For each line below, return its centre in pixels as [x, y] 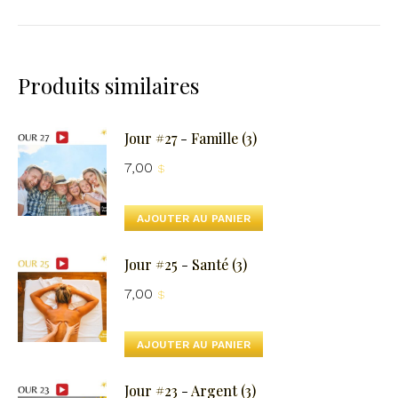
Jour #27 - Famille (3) [191, 139]
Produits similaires [108, 86]
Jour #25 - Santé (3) [186, 265]
